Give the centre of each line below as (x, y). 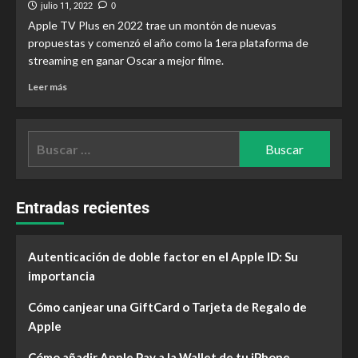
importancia (62, 276)
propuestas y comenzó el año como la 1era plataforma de (168, 43)
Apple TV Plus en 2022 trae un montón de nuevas (152, 25)
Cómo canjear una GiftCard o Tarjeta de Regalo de (167, 307)
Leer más (48, 87)
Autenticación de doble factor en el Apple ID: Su (163, 257)
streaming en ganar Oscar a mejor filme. (126, 60)
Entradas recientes (83, 208)
